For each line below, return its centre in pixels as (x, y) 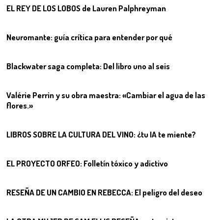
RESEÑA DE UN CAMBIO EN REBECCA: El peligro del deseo (105, 192)
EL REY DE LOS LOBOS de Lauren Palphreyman (86, 8)
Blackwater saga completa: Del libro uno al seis (88, 66)
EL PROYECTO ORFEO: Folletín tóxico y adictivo (87, 163)
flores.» (20, 105)
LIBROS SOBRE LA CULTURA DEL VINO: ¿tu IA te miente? (101, 134)
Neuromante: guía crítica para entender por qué (90, 37)
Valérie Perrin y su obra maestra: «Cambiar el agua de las (106, 95)
